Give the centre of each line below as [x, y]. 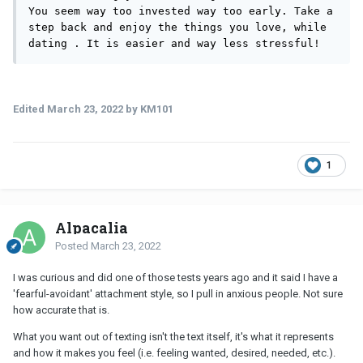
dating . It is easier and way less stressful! [177, 43]
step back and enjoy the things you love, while [177, 27]
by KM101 [148, 109]
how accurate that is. [61, 310]
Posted [73, 246]
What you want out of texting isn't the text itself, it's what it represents [173, 336]
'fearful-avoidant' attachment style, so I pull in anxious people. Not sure [178, 293]
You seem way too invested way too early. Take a [181, 11]
